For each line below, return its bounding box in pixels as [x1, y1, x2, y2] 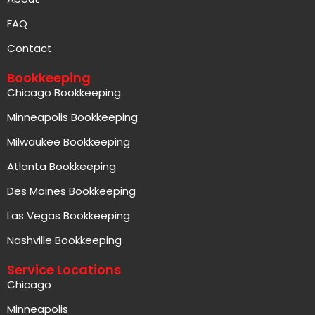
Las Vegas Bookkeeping [7, 208, 130, 224]
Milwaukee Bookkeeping [7, 134, 130, 150]
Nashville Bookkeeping [7, 233, 122, 248]
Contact [7, 41, 52, 56]
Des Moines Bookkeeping [7, 184, 136, 199]
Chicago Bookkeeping [7, 85, 121, 101]
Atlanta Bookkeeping [7, 159, 116, 174]
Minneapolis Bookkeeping [7, 110, 138, 125]
